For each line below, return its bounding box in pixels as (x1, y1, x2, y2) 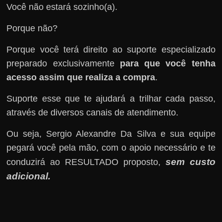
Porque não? (6, 23, 58, 33)
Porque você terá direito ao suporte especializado (6, 44, 216, 55)
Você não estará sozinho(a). (6, 1, 118, 12)
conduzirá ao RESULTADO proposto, (6, 157, 166, 167)
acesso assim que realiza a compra (6, 72, 156, 82)
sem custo (165, 156, 216, 167)
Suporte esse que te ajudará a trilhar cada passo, (6, 93, 216, 104)
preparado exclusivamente (6, 58, 120, 68)
